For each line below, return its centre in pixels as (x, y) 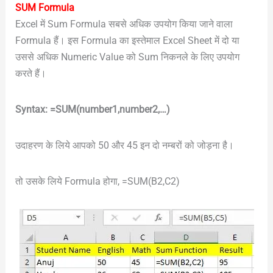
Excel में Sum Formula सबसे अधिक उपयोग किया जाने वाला (124, 24)
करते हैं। (30, 73)
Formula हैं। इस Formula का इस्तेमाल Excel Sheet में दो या (127, 40)
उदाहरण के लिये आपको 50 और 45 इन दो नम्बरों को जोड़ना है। (124, 145)
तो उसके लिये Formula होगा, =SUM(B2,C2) (97, 181)
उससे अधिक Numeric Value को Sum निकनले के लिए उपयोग (127, 57)
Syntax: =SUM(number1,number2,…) (92, 109)
